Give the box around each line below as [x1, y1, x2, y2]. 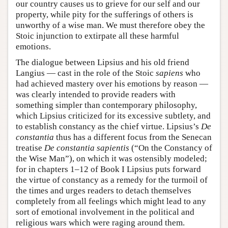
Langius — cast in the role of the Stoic [16, 68, 156, 78]
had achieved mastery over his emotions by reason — [16, 78, 208, 89]
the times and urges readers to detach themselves [16, 185, 191, 195]
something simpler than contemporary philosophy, [16, 100, 197, 110]
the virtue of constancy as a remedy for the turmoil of [16, 175, 208, 185]
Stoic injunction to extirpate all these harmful [16, 31, 179, 41]
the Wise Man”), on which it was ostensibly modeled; [16, 153, 207, 163]
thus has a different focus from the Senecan [54, 132, 212, 142]
